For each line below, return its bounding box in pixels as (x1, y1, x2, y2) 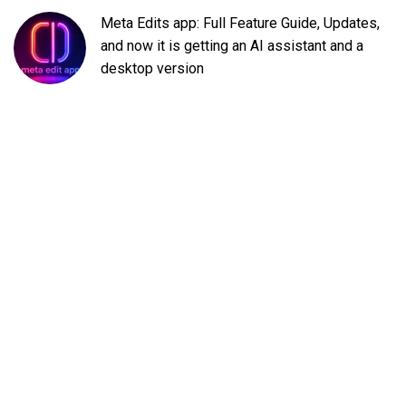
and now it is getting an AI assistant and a (101, 37, 363, 55)
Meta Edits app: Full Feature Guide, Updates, (101, 14, 380, 33)
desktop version (101, 60, 204, 78)
